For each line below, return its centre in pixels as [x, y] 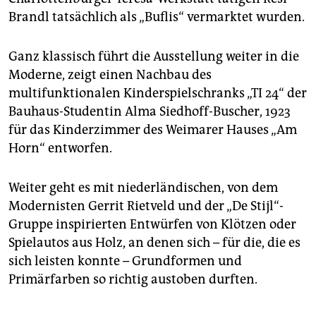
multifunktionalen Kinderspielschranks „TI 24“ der [158, 93]
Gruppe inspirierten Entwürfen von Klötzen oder [152, 224]
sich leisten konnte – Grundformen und [125, 261]
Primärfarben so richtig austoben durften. [133, 279]
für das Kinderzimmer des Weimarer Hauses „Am [153, 129]
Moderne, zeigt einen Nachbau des [110, 74]
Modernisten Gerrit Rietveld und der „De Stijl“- [146, 206]
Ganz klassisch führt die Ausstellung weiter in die [154, 56]
